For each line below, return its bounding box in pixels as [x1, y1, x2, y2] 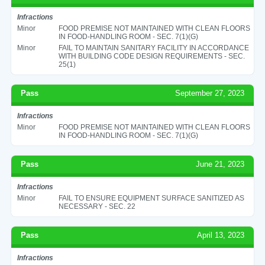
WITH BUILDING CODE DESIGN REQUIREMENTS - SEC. [58, 51, 245, 60]
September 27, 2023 [175, 88, 245, 98]
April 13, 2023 [197, 230, 245, 240]
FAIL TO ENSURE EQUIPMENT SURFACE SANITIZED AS [58, 193, 244, 202]
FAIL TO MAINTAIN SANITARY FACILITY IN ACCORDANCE [58, 43, 249, 52]
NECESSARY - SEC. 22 [58, 202, 135, 211]
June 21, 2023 [196, 159, 245, 169]
